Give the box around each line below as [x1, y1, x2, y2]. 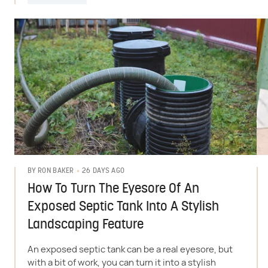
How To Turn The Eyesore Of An [28, 182, 199, 196]
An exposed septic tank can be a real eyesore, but [28, 245, 233, 254]
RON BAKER [38, 167, 74, 175]
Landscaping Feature [28, 218, 144, 232]
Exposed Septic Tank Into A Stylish [28, 200, 219, 214]
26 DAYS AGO [82, 167, 125, 175]
